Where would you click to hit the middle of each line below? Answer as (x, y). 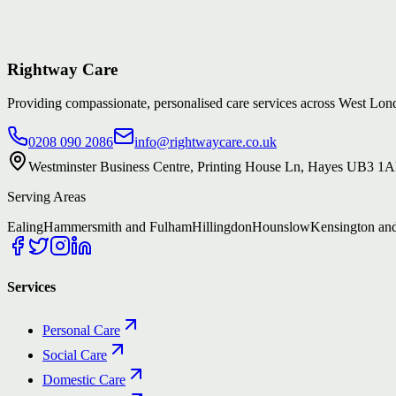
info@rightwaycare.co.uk (206, 142)
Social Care (75, 354)
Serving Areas (46, 197)
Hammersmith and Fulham (118, 227)
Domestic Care (84, 379)
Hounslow (281, 227)
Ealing (25, 227)
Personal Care (81, 330)
